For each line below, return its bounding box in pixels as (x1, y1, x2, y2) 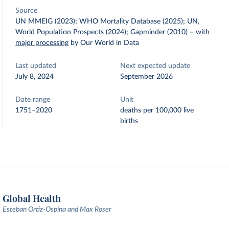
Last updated (15, 62, 57, 70)
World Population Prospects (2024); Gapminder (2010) (15, 29, 188, 36)
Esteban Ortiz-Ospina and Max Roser (3, 206, 112, 213)
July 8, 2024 (15, 73, 54, 80)
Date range (15, 96, 51, 103)
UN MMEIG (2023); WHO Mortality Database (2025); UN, (15, 18, 200, 25)
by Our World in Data (71, 39, 140, 47)
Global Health (3, 192, 61, 204)
